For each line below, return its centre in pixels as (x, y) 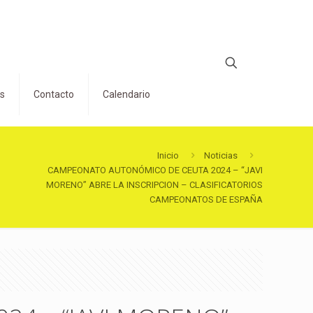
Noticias (221, 155)
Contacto (54, 94)
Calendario (126, 94)
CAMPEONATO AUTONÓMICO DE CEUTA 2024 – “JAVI (155, 170)
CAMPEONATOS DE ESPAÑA (206, 199)
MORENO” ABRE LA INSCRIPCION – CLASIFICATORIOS (154, 185)
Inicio (168, 155)
